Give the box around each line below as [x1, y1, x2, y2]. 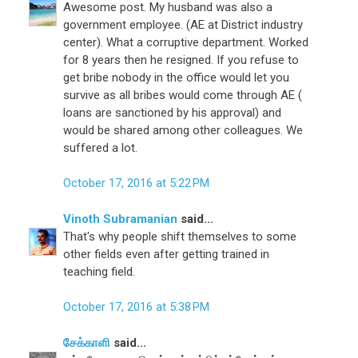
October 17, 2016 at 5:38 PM [63, 300, 210, 315]
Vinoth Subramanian [63, 211, 178, 226]
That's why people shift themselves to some [63, 229, 297, 244]
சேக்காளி [63, 335, 111, 350]
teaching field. [63, 264, 136, 279]
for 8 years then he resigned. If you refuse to [63, 52, 300, 67]
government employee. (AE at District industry [63, 17, 304, 32]
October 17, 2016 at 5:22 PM [63, 176, 210, 191]
